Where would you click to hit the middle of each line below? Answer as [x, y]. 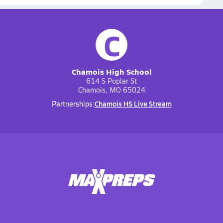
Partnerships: [73, 104]
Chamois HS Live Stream [133, 104]
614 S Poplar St [111, 81]
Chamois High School [111, 71]
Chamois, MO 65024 [111, 90]
